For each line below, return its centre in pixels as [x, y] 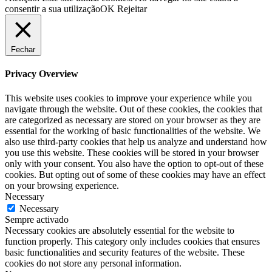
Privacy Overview [42, 74]
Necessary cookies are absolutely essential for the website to [120, 230]
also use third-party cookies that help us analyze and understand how [136, 141]
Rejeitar [132, 9]
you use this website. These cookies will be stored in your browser [132, 152]
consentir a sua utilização [53, 9]
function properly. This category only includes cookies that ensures [132, 241]
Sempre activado [37, 219]
